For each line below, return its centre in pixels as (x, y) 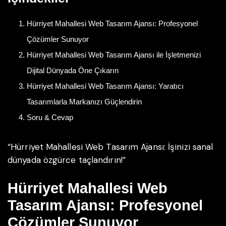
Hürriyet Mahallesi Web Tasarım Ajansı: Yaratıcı (105, 86)
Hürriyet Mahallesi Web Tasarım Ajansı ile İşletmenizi (114, 55)
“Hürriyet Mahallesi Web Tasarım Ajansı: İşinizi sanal (110, 147)
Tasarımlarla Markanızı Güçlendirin (84, 102)
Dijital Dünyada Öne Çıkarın (72, 71)
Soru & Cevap (50, 118)
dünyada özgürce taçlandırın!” (67, 160)
